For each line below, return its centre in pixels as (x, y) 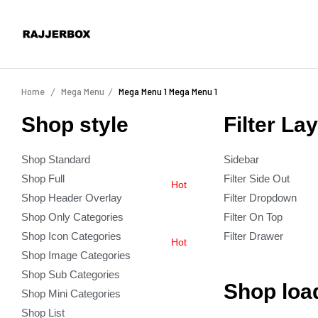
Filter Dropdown (260, 198)
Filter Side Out (257, 179)
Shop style (75, 125)
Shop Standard (56, 159)
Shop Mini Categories (71, 294)
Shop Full (43, 179)
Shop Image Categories (76, 255)
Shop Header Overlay (72, 198)
